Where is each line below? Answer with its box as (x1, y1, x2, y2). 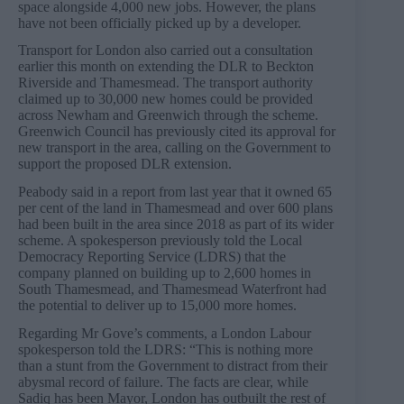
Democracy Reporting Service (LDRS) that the (18, 249, 286, 265)
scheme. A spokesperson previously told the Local (18, 233, 302, 249)
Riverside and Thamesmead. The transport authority (18, 75, 313, 91)
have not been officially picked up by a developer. (18, 14, 301, 31)
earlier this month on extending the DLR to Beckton (18, 59, 314, 75)
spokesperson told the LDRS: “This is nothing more (18, 341, 313, 357)
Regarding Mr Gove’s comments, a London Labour (18, 325, 311, 341)
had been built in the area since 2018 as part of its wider (18, 216, 334, 233)
